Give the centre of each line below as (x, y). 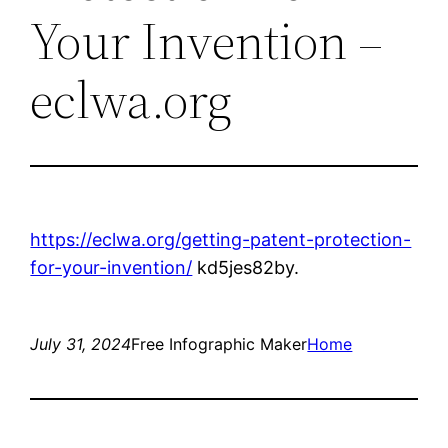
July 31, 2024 (81, 343)
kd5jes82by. (246, 267)
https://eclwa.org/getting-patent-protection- (221, 239)
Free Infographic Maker (219, 343)
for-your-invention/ (111, 267)
